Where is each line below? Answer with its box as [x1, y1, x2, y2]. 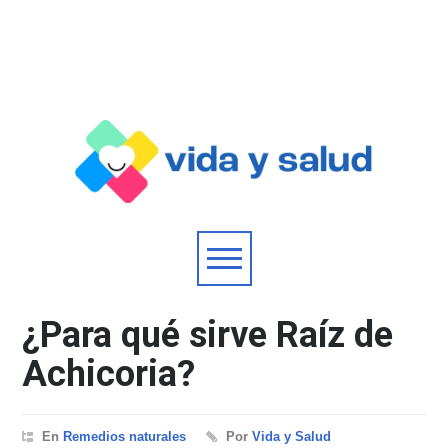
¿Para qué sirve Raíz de [22, 314, 394, 357]
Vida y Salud [252, 429, 332, 445]
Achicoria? [22, 353, 196, 396]
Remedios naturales [63, 429, 187, 445]
